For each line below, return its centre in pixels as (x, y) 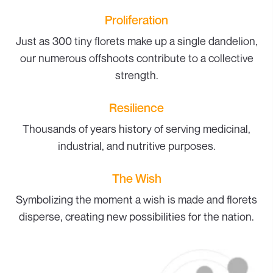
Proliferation (136, 20)
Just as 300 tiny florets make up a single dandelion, (136, 41)
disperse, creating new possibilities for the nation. (136, 217)
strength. (136, 75)
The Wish (136, 179)
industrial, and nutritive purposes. (136, 146)
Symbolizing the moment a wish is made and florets (136, 200)
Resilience (136, 108)
